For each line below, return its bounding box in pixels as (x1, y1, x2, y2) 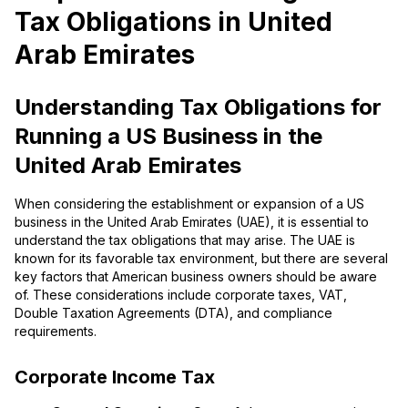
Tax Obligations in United (15, 5, 332, 37)
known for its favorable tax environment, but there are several (15, 250, 388, 266)
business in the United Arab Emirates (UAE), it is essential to (15, 213, 369, 229)
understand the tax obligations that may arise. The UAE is (15, 231, 355, 248)
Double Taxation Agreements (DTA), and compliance (15, 304, 332, 321)
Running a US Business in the (15, 122, 322, 149)
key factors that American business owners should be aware (15, 268, 377, 284)
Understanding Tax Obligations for (15, 93, 382, 120)
